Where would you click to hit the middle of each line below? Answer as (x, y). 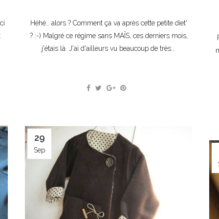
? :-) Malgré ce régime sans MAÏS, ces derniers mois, (109, 36)
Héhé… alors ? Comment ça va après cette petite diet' (109, 23)
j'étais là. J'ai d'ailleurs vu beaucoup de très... (109, 49)
